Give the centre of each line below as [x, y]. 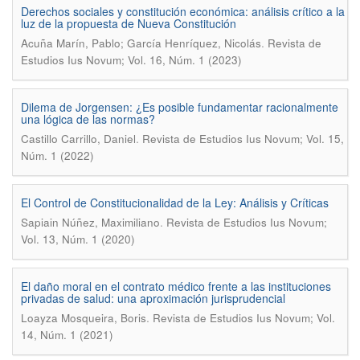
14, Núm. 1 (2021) [67, 335]
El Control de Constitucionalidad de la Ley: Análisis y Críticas [175, 202]
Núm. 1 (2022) [57, 155]
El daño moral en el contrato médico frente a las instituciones [176, 286]
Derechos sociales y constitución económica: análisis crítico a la [183, 11]
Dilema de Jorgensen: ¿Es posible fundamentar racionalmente [180, 107]
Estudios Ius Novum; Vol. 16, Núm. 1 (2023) [131, 60]
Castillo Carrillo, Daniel [78, 139]
